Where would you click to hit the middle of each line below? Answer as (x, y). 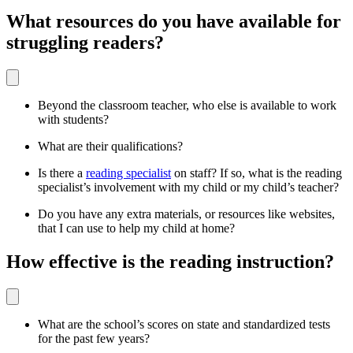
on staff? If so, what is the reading (256, 173)
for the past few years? (94, 339)
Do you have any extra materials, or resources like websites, (186, 214)
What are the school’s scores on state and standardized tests (184, 325)
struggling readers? (85, 43)
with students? (73, 120)
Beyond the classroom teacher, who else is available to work (187, 106)
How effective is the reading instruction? (170, 262)
